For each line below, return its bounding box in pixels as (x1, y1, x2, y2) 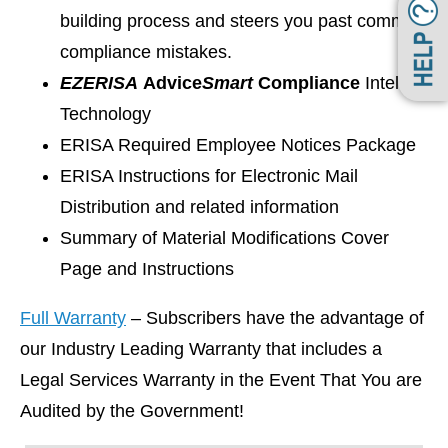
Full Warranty (20, 308, 126, 328)
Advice (143, 73, 202, 93)
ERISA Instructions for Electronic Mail (60, 166, 358, 186)
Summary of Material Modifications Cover (60, 228, 389, 248)
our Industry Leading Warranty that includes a (20, 339, 382, 359)
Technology (60, 104, 156, 124)
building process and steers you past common (60, 11, 426, 31)
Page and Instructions (60, 259, 234, 279)
